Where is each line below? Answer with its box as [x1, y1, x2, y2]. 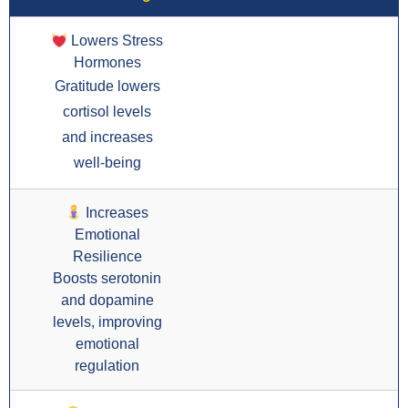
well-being [73, 155, 141, 171]
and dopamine [60, 292, 154, 309]
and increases [61, 129, 153, 146]
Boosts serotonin [53, 270, 161, 287]
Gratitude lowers [54, 78, 160, 95]
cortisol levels [63, 104, 151, 120]
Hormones [73, 55, 141, 71]
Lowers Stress [67, 33, 164, 49]
